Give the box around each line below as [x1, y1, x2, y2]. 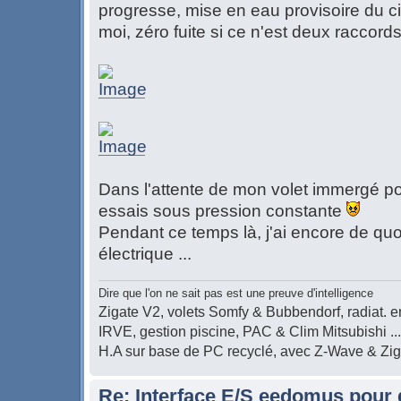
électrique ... [98, 243, 192, 263]
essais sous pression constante [98, 200, 346, 220]
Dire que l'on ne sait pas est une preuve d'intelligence [98, 286, 373, 301]
